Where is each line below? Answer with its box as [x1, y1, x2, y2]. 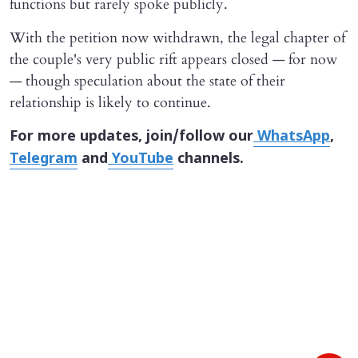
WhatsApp [253, 128, 330, 147]
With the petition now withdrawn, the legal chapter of [10, 28, 345, 49]
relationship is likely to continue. [10, 93, 211, 113]
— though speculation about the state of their [10, 71, 285, 92]
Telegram [10, 150, 78, 169]
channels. [173, 150, 244, 169]
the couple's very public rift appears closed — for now [10, 50, 337, 70]
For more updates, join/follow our [10, 128, 253, 147]
